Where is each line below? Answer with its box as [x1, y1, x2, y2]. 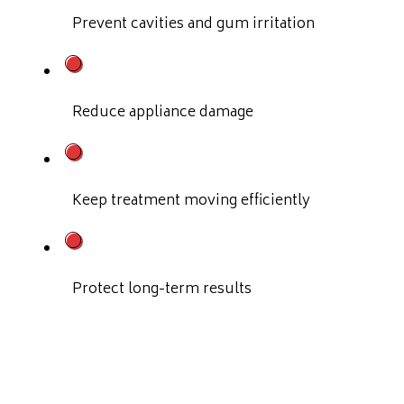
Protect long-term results [72, 277, 252, 303]
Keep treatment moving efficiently [72, 188, 310, 215]
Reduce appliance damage [72, 100, 253, 126]
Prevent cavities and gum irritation [72, 12, 315, 38]
